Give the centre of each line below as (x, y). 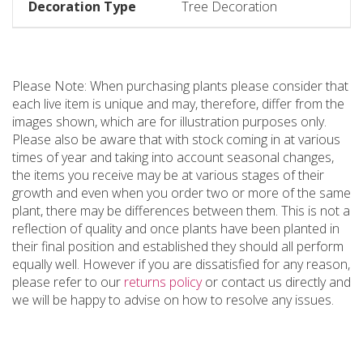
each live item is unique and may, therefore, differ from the (178, 104)
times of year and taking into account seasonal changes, (173, 157)
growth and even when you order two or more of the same (181, 193)
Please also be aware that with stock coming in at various (176, 139)
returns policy (163, 282)
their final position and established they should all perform (178, 246)
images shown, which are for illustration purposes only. (169, 122)
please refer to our (68, 282)
